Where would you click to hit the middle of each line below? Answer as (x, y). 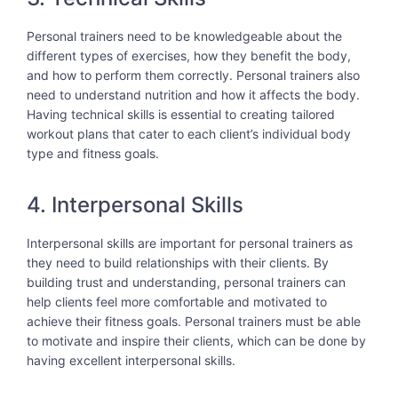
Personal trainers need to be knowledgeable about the (184, 36)
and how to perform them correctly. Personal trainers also (193, 76)
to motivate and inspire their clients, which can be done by (196, 340)
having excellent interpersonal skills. (131, 360)
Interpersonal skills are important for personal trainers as (190, 243)
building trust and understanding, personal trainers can (186, 282)
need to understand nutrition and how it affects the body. (193, 95)
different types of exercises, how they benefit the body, (189, 56)
